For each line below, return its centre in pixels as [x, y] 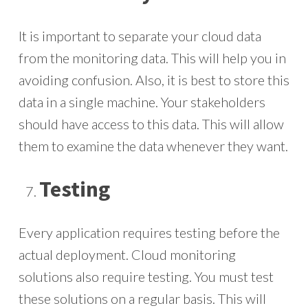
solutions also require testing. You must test [146, 276]
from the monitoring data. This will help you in [152, 58]
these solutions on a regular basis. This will [142, 298]
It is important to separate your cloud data [140, 36]
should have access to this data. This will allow [151, 124]
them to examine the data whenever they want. [153, 146]
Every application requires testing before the [149, 232]
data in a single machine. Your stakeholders [142, 102]
